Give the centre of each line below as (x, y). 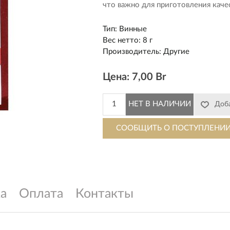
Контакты (104, 194)
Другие (175, 52)
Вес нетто (121, 40)
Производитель (131, 52)
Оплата (41, 194)
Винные (132, 29)
